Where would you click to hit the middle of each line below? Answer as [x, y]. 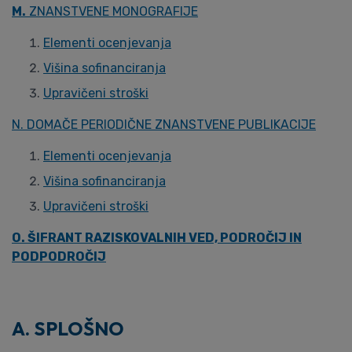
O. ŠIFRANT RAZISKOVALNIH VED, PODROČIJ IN [157, 238]
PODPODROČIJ [59, 257]
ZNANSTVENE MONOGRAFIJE [112, 11]
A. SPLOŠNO [68, 328]
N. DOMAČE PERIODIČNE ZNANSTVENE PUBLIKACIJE [164, 125]
